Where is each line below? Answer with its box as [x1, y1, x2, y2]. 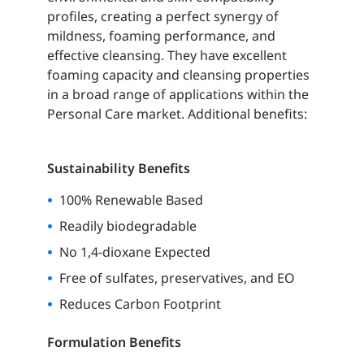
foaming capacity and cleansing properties [46, 66, 310, 84]
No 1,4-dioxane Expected [58, 243, 210, 262]
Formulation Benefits [46, 333, 181, 352]
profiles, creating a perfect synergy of [46, 7, 279, 26]
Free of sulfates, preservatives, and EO [58, 269, 295, 288]
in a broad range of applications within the [46, 85, 309, 104]
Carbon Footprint [114, 295, 221, 314]
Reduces [58, 295, 115, 314]
